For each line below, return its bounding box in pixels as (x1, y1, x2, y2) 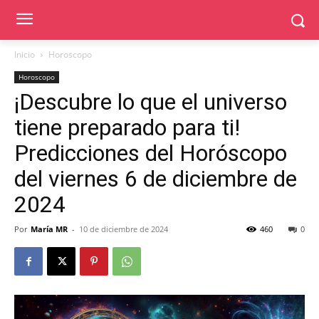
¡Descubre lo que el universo (14, 88, 287, 115)
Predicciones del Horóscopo (14, 140, 287, 167)
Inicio (14, 48, 35, 61)
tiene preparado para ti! (14, 114, 240, 141)
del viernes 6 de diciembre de (14, 165, 297, 192)
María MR (31, 224, 68, 234)
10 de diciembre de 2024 (79, 224, 168, 234)
